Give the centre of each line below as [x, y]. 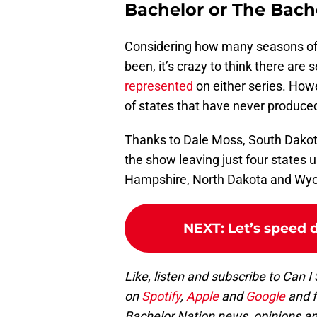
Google [267, 296]
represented [159, 86]
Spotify [161, 296]
